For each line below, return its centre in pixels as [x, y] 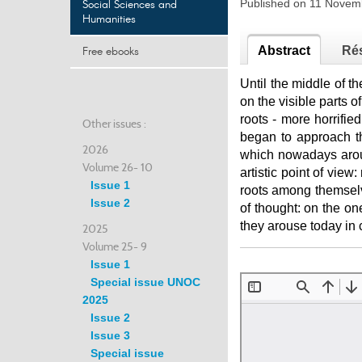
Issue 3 [110, 335]
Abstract [284, 51]
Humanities [109, 19]
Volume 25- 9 [115, 246]
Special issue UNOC [145, 282]
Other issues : [114, 124]
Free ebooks [111, 52]
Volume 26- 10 [118, 167]
